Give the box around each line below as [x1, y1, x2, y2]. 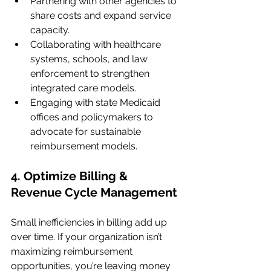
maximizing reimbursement [11, 246, 135, 257]
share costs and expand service [30, 10, 174, 21]
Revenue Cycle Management [11, 185, 177, 200]
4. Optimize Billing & [11, 169, 131, 183]
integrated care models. [30, 82, 136, 94]
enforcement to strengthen [30, 68, 152, 79]
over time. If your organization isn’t [11, 231, 165, 243]
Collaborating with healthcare [30, 39, 163, 50]
